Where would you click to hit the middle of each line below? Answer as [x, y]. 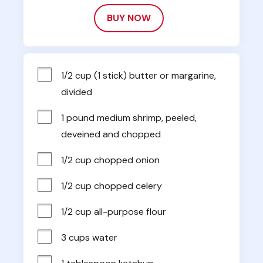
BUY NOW [129, 18]
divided [77, 92]
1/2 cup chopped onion [110, 160]
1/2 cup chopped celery [112, 186]
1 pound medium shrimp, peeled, [129, 117]
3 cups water [89, 237]
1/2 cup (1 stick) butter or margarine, [139, 75]
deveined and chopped [111, 134]
